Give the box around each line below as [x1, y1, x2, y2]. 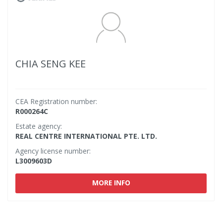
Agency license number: [15, 146, 91, 156]
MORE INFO [92, 177, 130, 188]
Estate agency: [15, 121, 62, 131]
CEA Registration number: [15, 97, 97, 106]
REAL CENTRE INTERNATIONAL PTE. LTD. [15, 131, 157, 141]
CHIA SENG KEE [15, 57, 86, 70]
